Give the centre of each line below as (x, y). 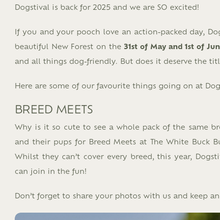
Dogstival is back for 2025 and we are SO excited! (107, 6)
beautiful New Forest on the (69, 46)
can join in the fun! (51, 170)
